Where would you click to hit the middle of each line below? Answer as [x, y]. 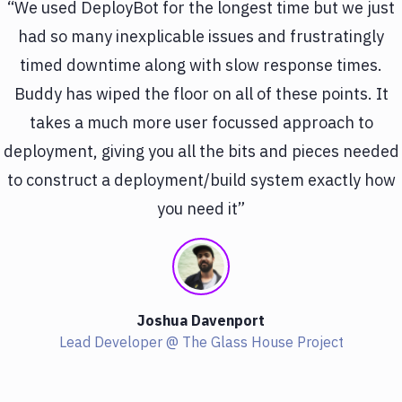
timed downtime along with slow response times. [201, 65]
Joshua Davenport [201, 320]
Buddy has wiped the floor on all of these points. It [201, 93]
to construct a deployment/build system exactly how [201, 179]
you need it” [201, 208]
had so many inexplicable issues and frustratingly [201, 36]
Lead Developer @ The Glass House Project [201, 341]
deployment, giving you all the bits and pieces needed [201, 151]
